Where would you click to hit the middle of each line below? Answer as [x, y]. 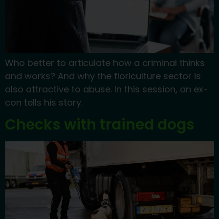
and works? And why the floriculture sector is [103, 76]
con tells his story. [44, 102]
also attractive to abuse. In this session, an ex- [107, 89]
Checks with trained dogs [100, 125]
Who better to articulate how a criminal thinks [105, 63]
